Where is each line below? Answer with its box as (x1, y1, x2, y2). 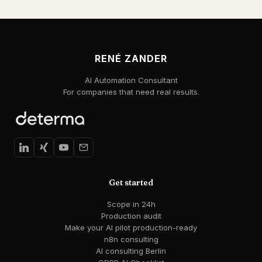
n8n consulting (104, 235, 158, 244)
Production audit (101, 211, 161, 221)
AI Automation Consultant (84, 75, 178, 85)
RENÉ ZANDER (95, 53, 167, 65)
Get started (109, 177, 153, 188)
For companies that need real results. (63, 87, 199, 97)
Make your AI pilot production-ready (65, 223, 197, 233)
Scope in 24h (106, 199, 156, 209)
